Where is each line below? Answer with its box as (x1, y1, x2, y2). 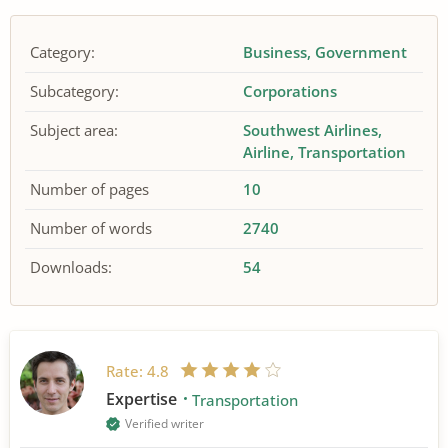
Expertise (106, 387, 181, 410)
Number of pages (30, 179, 149, 199)
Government (315, 42, 408, 62)
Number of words (30, 218, 152, 238)
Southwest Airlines (243, 120, 379, 140)
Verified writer (125, 414, 204, 432)
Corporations (243, 81, 338, 101)
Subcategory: (30, 81, 119, 101)
